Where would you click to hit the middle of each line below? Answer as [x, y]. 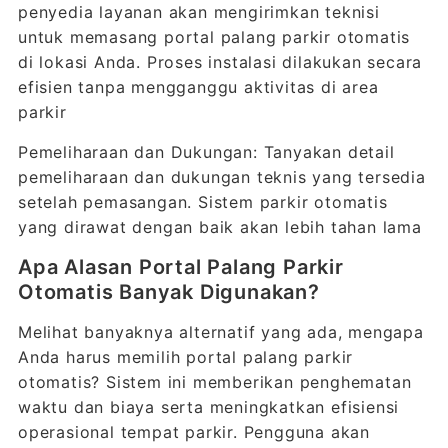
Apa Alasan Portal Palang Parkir [180, 267]
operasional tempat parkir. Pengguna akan [193, 432]
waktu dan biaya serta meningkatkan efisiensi [208, 407]
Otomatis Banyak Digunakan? [168, 292]
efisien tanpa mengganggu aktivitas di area [198, 87]
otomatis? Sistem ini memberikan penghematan [214, 382]
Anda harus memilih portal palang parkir [185, 357]
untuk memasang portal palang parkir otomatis [214, 37]
